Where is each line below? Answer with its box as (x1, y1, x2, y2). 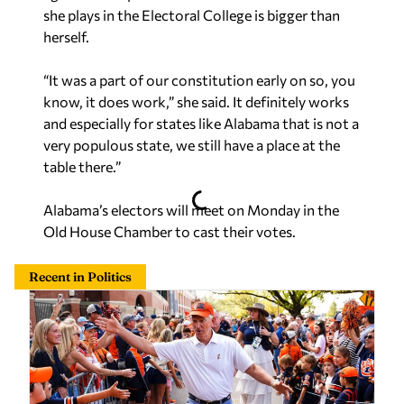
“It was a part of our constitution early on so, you (43, 71, 355, 88)
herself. (43, 28, 89, 45)
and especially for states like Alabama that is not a (43, 115, 359, 132)
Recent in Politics (29, 269, 132, 285)
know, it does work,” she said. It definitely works (43, 93, 349, 110)
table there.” (43, 158, 121, 175)
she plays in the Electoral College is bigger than (43, 6, 340, 23)
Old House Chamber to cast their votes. (43, 223, 296, 240)
